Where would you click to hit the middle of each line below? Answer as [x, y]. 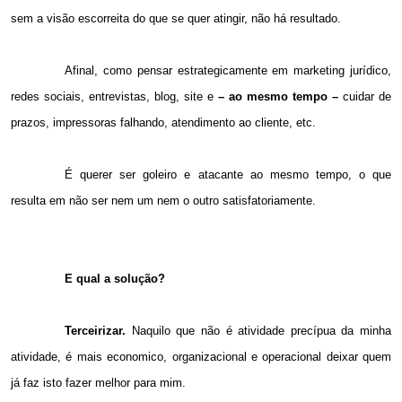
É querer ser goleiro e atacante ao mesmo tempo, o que [228, 175]
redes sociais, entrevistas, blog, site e [112, 97]
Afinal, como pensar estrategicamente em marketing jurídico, [228, 71]
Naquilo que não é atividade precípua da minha [261, 331]
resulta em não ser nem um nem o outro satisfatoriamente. [163, 201]
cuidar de [367, 97]
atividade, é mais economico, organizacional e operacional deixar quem [201, 357]
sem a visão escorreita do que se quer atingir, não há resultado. [176, 19]
